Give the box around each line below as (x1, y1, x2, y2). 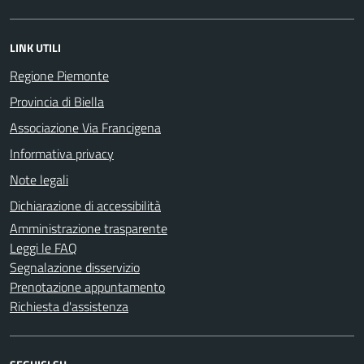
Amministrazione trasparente (10, 218, 167, 238)
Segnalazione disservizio (10, 257, 140, 277)
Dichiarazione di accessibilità (10, 195, 161, 215)
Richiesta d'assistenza (10, 296, 128, 316)
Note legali (10, 169, 68, 189)
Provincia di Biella (10, 91, 104, 111)
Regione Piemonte (10, 65, 109, 85)
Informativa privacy (10, 143, 114, 163)
